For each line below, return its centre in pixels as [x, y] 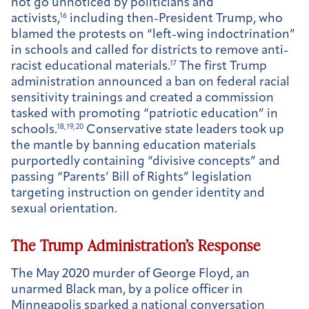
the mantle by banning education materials [133, 146]
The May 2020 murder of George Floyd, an [130, 274]
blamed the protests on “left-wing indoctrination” [153, 35]
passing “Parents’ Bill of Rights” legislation [131, 178]
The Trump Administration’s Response [136, 245]
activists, [36, 19]
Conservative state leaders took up [184, 130]
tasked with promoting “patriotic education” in [144, 114]
